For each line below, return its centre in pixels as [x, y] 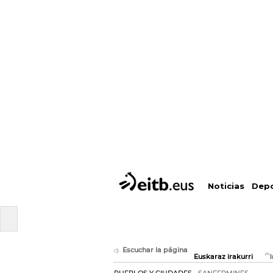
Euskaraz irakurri [223, 257]
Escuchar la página [155, 250]
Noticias [226, 186]
